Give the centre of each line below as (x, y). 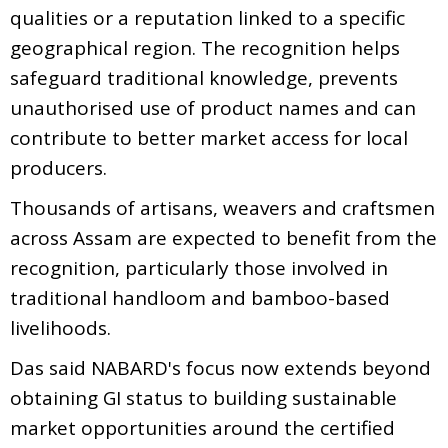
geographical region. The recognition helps (205, 47)
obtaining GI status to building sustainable (203, 397)
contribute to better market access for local (209, 137)
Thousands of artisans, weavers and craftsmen (222, 207)
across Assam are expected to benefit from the (223, 237)
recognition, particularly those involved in (199, 267)
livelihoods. (60, 327)
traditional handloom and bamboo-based (200, 297)
